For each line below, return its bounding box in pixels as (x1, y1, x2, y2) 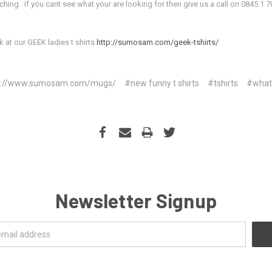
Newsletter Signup (55, 189, 217, 212)
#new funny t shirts (124, 78, 199, 89)
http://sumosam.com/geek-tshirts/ (97, 38, 219, 47)
